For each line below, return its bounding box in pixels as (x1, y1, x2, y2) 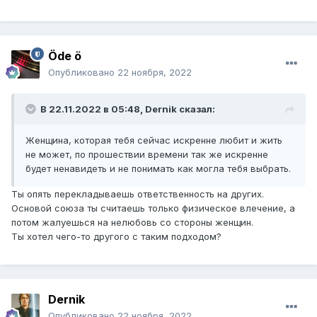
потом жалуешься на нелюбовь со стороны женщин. (11, 217, 253, 229)
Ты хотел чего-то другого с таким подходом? (11, 231, 221, 243)
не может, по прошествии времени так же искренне (25, 149, 268, 161)
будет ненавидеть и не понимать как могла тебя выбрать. (25, 163, 291, 175)
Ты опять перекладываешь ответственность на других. (11, 188, 264, 200)
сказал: (177, 103, 215, 115)
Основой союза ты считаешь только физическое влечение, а (11, 202, 295, 214)
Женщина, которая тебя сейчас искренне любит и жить (25, 134, 282, 146)
